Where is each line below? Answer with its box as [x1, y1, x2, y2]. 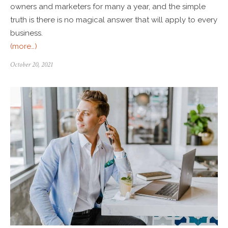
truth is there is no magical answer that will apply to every [10, 15, 217, 24]
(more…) [10, 41, 37, 51]
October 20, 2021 [10, 60, 53, 69]
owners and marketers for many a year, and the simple [10, 2, 206, 11]
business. [10, 28, 43, 38]
